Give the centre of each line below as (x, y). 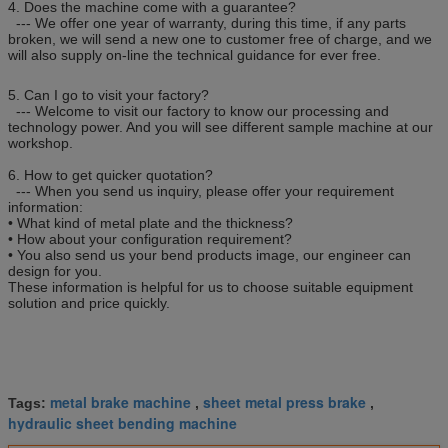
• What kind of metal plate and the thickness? (150, 222)
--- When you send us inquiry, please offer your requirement (201, 190)
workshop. (40, 142)
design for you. (55, 270)
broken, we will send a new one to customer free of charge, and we (220, 38)
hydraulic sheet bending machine (122, 422)
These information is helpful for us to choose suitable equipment (210, 286)
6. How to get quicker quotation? (110, 174)
